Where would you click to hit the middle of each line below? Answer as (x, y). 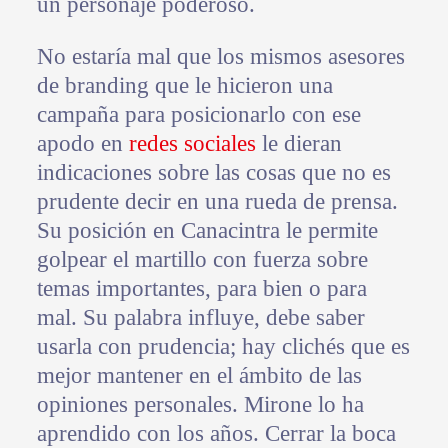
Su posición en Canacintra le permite (207, 231)
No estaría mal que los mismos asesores (220, 57)
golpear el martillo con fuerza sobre (202, 260)
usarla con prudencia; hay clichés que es (223, 347)
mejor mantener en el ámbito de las (199, 376)
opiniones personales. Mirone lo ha (200, 405)
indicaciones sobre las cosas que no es (213, 173)
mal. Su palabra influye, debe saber (200, 318)
